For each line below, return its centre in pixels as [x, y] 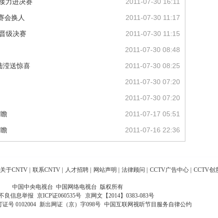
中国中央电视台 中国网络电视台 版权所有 [68, 187]
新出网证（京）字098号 [70, 204]
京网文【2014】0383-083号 [119, 196]
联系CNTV [46, 170]
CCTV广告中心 [169, 170]
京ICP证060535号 [59, 196]
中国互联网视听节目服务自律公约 [148, 204]
